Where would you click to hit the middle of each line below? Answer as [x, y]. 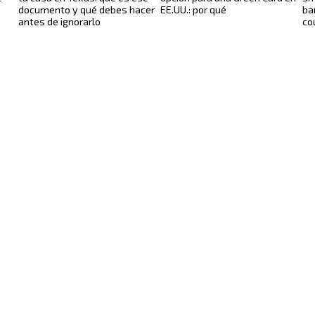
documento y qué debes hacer [86, 10]
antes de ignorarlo [59, 22]
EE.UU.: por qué [193, 10]
